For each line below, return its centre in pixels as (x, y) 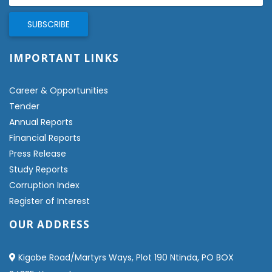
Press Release (38, 153)
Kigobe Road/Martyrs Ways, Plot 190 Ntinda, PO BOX (125, 257)
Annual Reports (41, 122)
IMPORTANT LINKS (64, 58)
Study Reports (39, 169)
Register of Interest (49, 201)
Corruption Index (44, 185)
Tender (24, 106)
